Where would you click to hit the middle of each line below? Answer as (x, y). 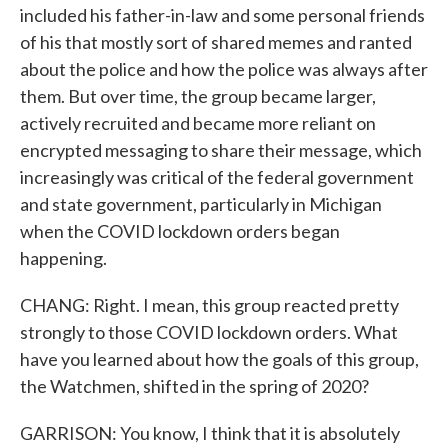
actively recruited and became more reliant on (198, 123)
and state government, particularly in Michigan (201, 204)
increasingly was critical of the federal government (217, 177)
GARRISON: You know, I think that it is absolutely (210, 433)
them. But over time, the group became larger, (198, 96)
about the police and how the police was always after (224, 69)
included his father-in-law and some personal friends (222, 15)
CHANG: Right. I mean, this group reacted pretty (209, 305)
